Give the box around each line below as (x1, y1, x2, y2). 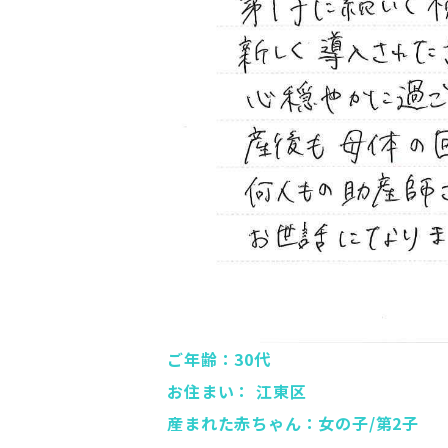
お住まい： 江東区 (167, 378, 307, 403)
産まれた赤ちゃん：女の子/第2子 (167, 410, 420, 435)
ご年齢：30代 (167, 346, 271, 371)
